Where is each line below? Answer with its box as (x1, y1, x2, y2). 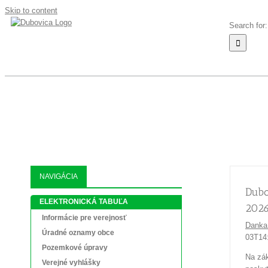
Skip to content (5, 6, 57, 15)
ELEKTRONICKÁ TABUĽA (39, 197, 128, 206)
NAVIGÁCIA (39, 172, 78, 181)
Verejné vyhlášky (42, 258, 100, 267)
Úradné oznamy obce (42, 229, 114, 237)
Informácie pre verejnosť (42, 214, 127, 222)
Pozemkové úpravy (42, 243, 108, 252)
